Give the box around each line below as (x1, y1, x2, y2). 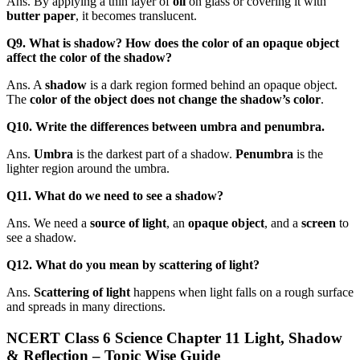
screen (301, 215, 336, 230)
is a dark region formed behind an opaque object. (87, 77, 337, 92)
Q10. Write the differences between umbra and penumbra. (6, 119, 325, 133)
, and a (264, 215, 301, 230)
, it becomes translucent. (76, 8, 197, 22)
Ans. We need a (6, 215, 90, 230)
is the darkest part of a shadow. (73, 146, 235, 161)
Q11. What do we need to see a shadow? (6, 188, 223, 202)
